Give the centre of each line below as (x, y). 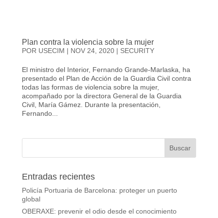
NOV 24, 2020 (92, 51)
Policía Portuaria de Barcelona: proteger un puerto (99, 191)
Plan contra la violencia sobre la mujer (88, 42)
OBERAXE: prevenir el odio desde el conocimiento (99, 211)
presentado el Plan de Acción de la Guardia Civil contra (106, 79)
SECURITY (137, 51)
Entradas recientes (58, 177)
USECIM (51, 51)
